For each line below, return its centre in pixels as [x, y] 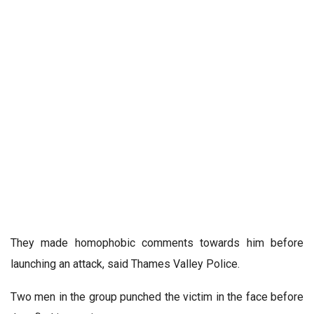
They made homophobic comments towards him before [157, 243]
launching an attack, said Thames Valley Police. [125, 264]
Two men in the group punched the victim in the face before [157, 297]
